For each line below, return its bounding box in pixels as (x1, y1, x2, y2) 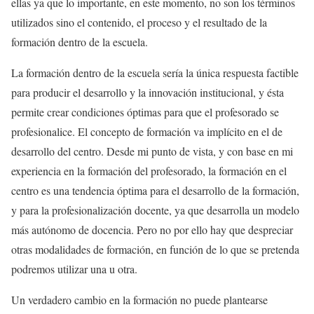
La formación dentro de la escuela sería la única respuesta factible (11, 65, 299, 81)
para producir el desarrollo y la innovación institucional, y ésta (11, 85, 284, 100)
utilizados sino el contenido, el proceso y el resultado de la (11, 15, 267, 30)
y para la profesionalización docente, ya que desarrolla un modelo (11, 203, 299, 218)
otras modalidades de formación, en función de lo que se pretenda (11, 242, 299, 257)
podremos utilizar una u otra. (11, 261, 137, 277)
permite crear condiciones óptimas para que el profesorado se (11, 104, 279, 120)
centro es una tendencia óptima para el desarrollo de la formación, (11, 183, 299, 198)
